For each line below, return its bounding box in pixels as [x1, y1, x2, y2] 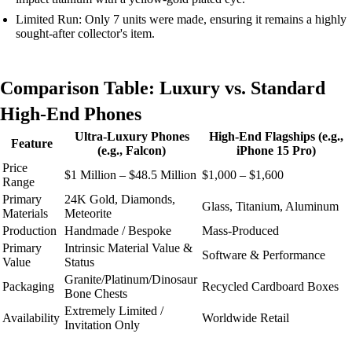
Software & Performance [202, 247, 325, 262]
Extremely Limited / [64, 303, 163, 317]
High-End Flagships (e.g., [208, 129, 343, 143]
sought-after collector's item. [16, 26, 155, 40]
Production [2, 223, 57, 237]
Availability [2, 310, 60, 324]
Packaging [2, 279, 54, 293]
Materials [2, 206, 48, 220]
